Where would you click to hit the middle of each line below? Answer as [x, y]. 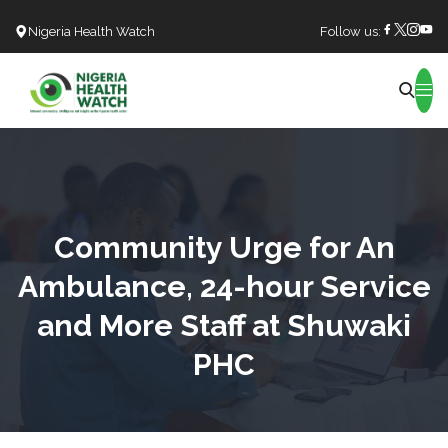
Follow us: [350, 31]
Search [205, 100]
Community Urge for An [224, 247]
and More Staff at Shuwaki [224, 325]
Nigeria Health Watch [91, 31]
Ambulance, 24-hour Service [224, 286]
